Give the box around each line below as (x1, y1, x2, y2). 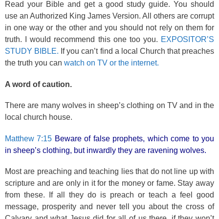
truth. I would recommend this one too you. (5, 35, 158, 44)
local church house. (5, 113, 72, 121)
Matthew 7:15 (5, 134, 52, 143)
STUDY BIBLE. (5, 47, 59, 55)
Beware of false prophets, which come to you (52, 134, 215, 143)
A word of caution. (5, 80, 72, 88)
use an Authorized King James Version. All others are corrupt (5, 12, 214, 20)
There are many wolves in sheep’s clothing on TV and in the (5, 101, 214, 109)
